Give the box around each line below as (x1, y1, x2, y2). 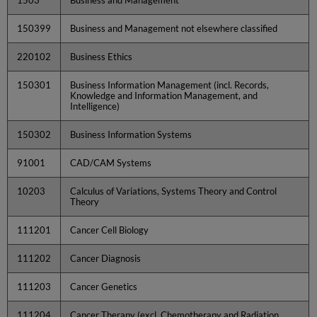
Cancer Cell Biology (70, 224, 149, 236)
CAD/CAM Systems (70, 156, 152, 168)
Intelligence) (70, 100, 120, 112)
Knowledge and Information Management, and (70, 89, 258, 101)
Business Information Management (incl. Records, (70, 79, 270, 91)
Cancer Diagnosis (70, 252, 142, 264)
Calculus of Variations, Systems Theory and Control (70, 185, 277, 197)
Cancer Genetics (70, 280, 138, 292)
